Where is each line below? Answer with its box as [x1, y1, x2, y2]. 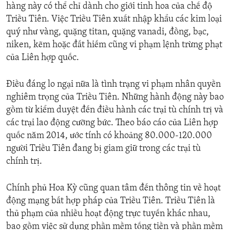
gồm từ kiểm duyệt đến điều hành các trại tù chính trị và [6, 105, 223, 116]
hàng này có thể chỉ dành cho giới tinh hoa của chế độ [6, 2, 212, 12]
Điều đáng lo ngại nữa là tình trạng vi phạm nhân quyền [6, 80, 221, 90]
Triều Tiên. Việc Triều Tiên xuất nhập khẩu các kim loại [6, 14, 222, 25]
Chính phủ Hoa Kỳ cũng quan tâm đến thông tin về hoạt [6, 183, 221, 194]
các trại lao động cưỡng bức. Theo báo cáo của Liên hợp [6, 118, 218, 128]
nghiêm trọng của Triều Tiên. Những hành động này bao [6, 92, 224, 103]
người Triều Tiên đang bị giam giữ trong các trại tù [6, 144, 201, 154]
